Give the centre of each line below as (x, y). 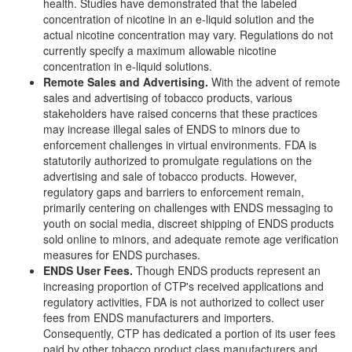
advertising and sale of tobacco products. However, (170, 176)
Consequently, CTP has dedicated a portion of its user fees (189, 333)
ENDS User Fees (86, 270)
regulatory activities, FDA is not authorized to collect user (184, 302)
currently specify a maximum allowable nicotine (160, 50)
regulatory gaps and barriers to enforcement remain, (174, 192)
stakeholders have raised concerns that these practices (180, 113)
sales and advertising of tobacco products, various (168, 97)
